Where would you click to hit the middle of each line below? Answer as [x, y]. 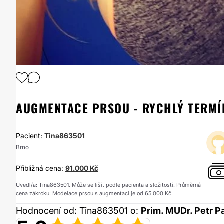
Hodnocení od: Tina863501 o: [78, 211]
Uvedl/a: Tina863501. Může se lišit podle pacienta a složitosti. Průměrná [108, 185]
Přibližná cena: [41, 168]
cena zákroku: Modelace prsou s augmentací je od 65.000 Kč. [94, 193]
